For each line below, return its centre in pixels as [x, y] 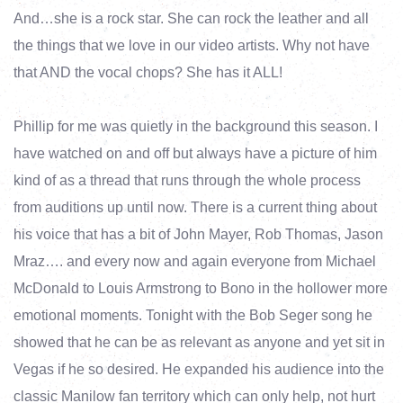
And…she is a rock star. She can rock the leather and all [191, 18]
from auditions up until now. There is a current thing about [195, 207]
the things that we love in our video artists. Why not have [192, 45]
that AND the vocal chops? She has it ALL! [150, 72]
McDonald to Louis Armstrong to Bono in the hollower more [201, 288]
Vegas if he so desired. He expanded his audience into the [199, 369]
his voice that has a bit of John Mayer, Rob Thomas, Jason [198, 234]
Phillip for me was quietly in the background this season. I [196, 126]
